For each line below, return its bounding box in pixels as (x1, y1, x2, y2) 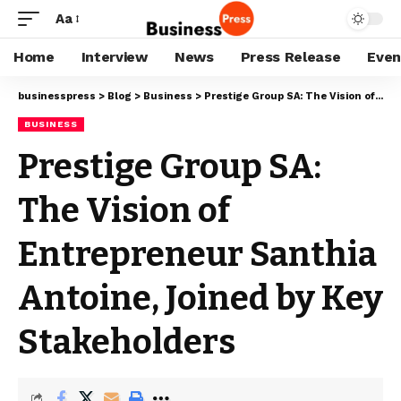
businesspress (18, 90, 96, 102)
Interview (81, 48, 148, 65)
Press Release (240, 48, 341, 65)
